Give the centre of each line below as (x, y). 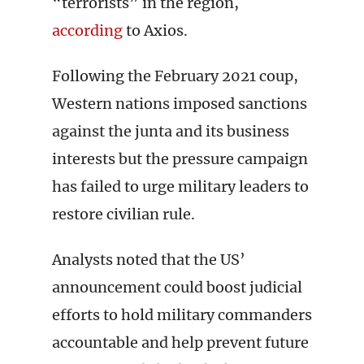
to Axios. (155, 30)
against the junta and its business (171, 131)
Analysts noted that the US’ (149, 260)
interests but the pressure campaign (180, 159)
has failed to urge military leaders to (180, 186)
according (87, 30)
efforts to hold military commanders (182, 315)
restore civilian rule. (123, 214)
